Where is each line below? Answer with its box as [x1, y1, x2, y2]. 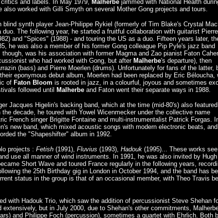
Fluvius [77, 145, 97, 153]
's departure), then [161, 57, 212, 64]
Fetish [36, 145, 54, 153]
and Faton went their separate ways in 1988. [84, 86, 211, 93]
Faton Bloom [14, 79, 53, 86]
